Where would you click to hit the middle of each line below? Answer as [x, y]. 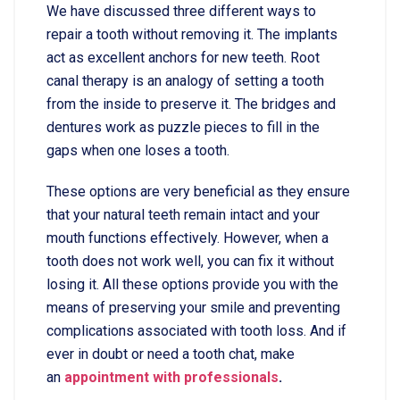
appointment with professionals [171, 377]
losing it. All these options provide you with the [192, 284]
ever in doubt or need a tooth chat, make [171, 354]
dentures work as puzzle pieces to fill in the [183, 127]
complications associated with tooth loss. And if [196, 331]
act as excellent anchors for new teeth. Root [183, 58]
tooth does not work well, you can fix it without [190, 261]
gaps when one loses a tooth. [138, 150]
